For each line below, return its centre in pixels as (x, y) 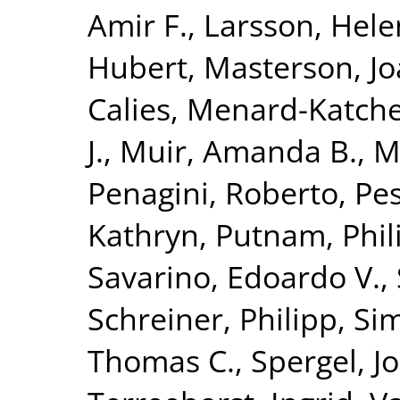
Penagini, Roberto (213, 192)
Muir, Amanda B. (238, 150)
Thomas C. (161, 360)
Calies (129, 108)
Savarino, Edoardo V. (234, 276)
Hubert (137, 66)
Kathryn (143, 234)
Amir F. (137, 24)
